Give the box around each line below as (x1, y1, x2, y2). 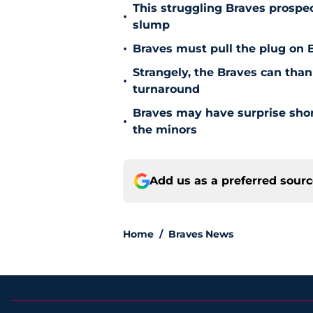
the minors (133, 123, 197, 137)
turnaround (133, 82, 200, 96)
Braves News (168, 228, 233, 241)
